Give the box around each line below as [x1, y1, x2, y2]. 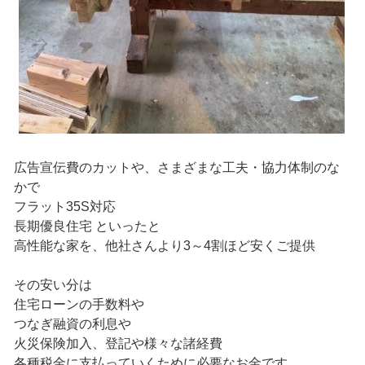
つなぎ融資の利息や [13, 317, 131, 332]
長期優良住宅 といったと [13, 219, 161, 234]
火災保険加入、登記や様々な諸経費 [13, 336, 222, 351]
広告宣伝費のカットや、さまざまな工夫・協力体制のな [13, 161, 340, 175]
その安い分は [13, 278, 92, 292]
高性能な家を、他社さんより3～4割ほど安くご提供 [13, 239, 315, 253]
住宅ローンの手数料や [13, 297, 144, 312]
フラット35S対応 [13, 200, 116, 214]
